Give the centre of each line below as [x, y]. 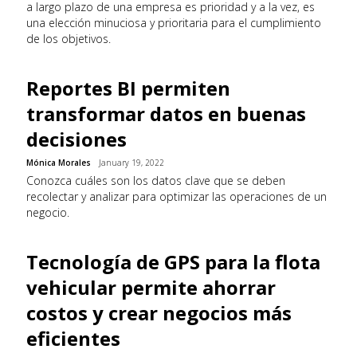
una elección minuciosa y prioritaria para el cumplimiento [174, 23]
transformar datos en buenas [166, 114]
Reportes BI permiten [128, 88]
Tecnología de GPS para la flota [173, 262]
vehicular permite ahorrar [151, 287]
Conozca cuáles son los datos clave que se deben [156, 180]
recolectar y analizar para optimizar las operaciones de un [177, 196]
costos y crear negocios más [159, 313]
